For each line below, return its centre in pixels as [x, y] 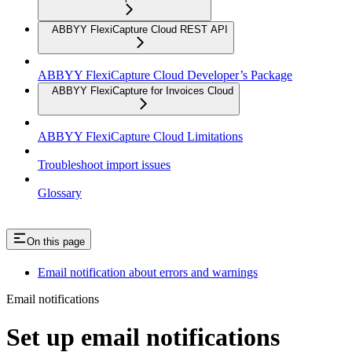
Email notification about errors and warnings [148, 272]
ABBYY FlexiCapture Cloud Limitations [140, 136]
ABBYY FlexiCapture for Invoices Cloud [143, 91]
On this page [56, 241]
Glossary [60, 193]
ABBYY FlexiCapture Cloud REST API [140, 29]
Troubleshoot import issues [104, 165]
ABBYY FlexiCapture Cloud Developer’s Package [165, 75]
